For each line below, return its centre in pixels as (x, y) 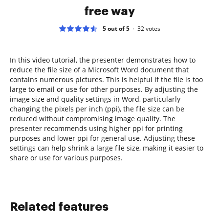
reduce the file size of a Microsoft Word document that (99, 69)
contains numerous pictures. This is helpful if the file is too (106, 79)
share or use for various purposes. (66, 157)
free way (109, 11)
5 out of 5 (116, 28)
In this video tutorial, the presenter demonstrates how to (103, 60)
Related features (59, 207)
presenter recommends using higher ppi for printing (96, 128)
